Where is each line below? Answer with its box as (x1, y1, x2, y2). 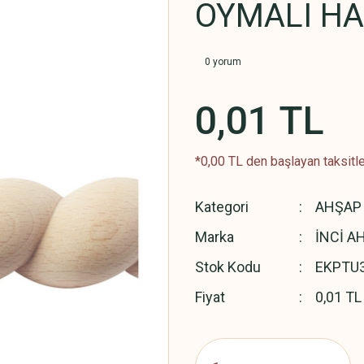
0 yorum (205, 56, 241, 67)
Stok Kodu (195, 258, 261, 275)
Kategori (195, 198, 249, 215)
